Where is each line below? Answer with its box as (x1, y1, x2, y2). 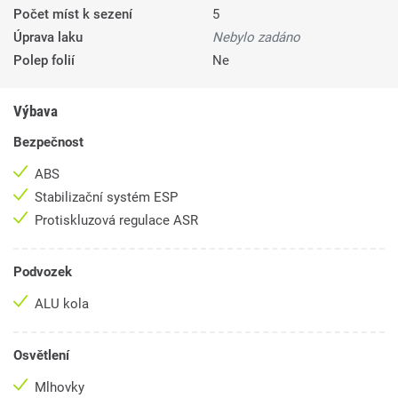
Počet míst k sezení (13, 6, 132, 23)
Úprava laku (13, 29, 83, 46)
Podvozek (13, 264, 72, 281)
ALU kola (35, 296, 92, 313)
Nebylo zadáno (212, 29, 300, 46)
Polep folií (13, 52, 75, 69)
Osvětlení (13, 347, 69, 364)
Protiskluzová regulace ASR (35, 212, 202, 229)
